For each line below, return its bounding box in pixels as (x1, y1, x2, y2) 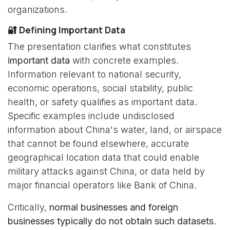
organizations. (8, 4, 67, 15)
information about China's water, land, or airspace (8, 124, 222, 135)
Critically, (8, 202, 49, 213)
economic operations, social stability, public (8, 83, 193, 93)
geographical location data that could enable (8, 152, 199, 163)
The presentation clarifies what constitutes (8, 41, 191, 52)
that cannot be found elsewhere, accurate (8, 138, 189, 149)
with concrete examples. (70, 55, 179, 66)
